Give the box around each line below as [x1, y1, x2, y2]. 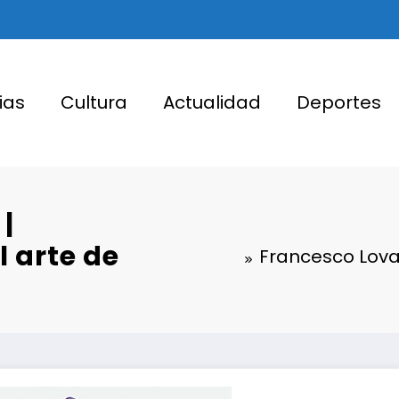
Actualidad [162, 90, 261, 116]
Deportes [296, 90, 381, 116]
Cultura [60, 90, 127, 116]
